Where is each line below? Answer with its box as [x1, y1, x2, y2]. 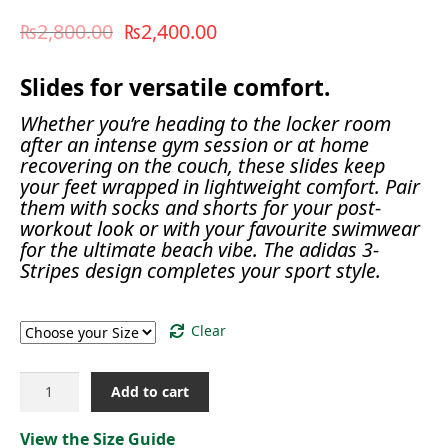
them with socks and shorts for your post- [19, 193, 381, 221]
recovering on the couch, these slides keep [19, 151, 385, 179]
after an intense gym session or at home [19, 130, 369, 158]
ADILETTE [18, 372, 82, 392]
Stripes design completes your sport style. [19, 256, 381, 284]
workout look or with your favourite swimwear [19, 214, 420, 242]
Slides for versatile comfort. [19, 72, 330, 104]
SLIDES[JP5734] [18, 416, 120, 436]
